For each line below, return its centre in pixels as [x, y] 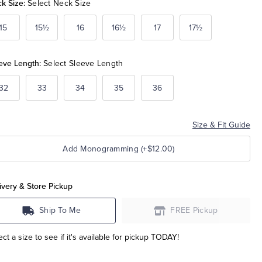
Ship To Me [60, 211]
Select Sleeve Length [83, 64]
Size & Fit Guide [221, 125]
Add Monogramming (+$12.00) [158, 149]
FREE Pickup [194, 211]
